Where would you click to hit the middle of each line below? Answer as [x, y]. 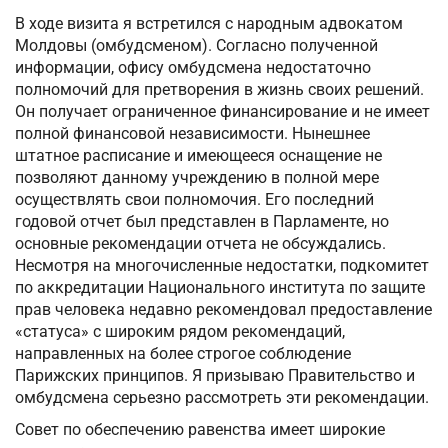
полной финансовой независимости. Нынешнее [192, 134]
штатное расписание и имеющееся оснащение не [198, 156]
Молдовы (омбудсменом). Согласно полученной [196, 46]
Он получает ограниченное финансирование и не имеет [222, 112]
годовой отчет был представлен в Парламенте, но [202, 222]
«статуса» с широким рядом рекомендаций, [180, 332]
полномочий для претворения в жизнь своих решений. [219, 90]
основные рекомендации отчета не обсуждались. [202, 244]
